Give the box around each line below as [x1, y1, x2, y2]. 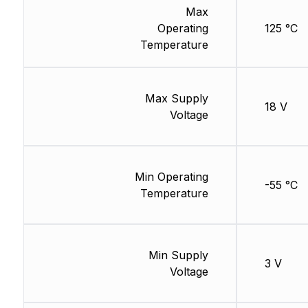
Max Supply [144, 91, 208, 105]
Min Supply [148, 248, 208, 262]
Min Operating [134, 170, 208, 184]
